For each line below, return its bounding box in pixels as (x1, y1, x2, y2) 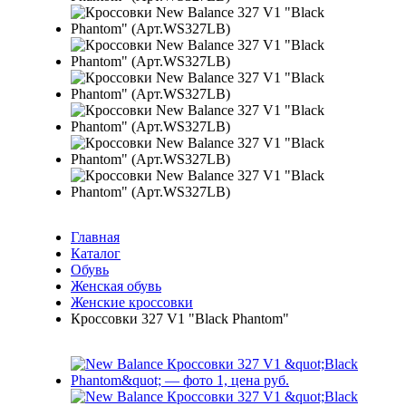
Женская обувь (71, 278, 161, 294)
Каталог (71, 246, 121, 261)
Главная (71, 229, 120, 245)
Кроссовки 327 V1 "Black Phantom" (71, 311, 289, 326)
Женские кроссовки (71, 295, 193, 310)
